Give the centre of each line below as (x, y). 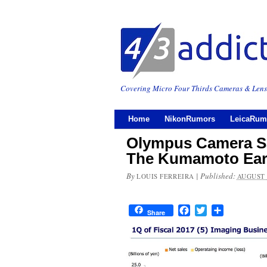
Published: (218, 176)
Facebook (208, 210)
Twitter (220, 210)
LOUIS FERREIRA (165, 176)
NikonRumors (190, 119)
